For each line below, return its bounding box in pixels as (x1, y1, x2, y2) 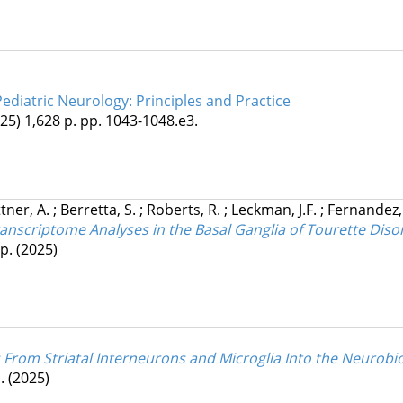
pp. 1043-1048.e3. (79, 111, 198, 131)
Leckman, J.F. (230, 200, 320, 220)
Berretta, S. (59, 200, 139, 220)
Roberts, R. (146, 200, 224, 220)
